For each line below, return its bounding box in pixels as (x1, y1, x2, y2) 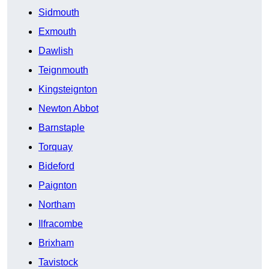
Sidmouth (38, 7, 79, 18)
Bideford (38, 161, 74, 172)
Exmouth (38, 26, 76, 37)
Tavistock (38, 257, 78, 268)
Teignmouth (38, 65, 88, 76)
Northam (38, 199, 75, 210)
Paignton (38, 180, 77, 191)
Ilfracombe (38, 219, 83, 229)
